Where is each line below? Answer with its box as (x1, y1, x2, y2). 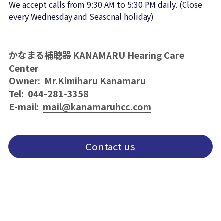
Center (8, 61, 38, 74)
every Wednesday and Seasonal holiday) (8, 10, 154, 22)
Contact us (85, 139, 136, 153)
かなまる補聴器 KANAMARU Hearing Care (8, 48, 184, 61)
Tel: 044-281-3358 (8, 87, 89, 100)
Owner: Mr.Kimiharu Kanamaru (8, 74, 147, 87)
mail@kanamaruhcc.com (42, 100, 151, 112)
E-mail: (8, 100, 43, 112)
